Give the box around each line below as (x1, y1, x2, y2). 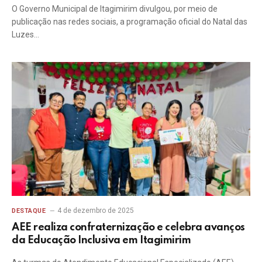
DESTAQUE (12, 207, 46, 215)
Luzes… (12, 29, 39, 39)
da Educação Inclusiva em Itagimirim (12, 235, 191, 246)
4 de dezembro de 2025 (57, 206, 135, 215)
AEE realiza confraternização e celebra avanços (12, 222, 245, 233)
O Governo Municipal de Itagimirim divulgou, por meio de (12, 4, 218, 13)
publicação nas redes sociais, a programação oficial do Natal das (12, 16, 247, 26)
